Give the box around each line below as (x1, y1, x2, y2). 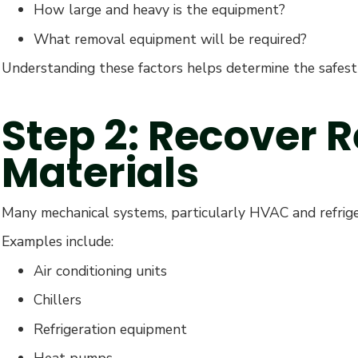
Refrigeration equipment (34, 319, 187, 339)
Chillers (34, 290, 82, 310)
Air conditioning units (34, 261, 167, 280)
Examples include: (2, 232, 113, 252)
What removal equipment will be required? (34, 29, 307, 49)
